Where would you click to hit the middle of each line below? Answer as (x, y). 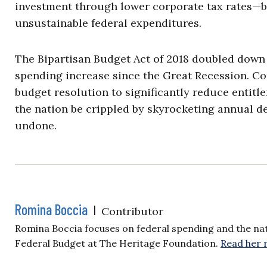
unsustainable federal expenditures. (108, 23)
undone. (36, 125)
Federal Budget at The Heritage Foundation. (118, 243)
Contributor (132, 211)
